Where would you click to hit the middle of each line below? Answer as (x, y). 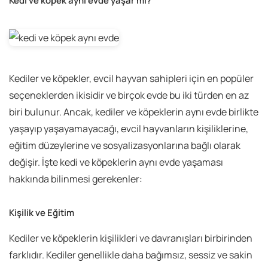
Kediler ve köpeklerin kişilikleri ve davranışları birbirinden (131, 238)
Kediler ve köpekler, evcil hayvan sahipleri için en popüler (131, 79)
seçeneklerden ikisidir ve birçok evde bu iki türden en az (129, 95)
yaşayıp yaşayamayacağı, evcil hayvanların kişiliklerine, (129, 129)
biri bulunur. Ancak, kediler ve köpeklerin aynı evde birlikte (134, 112)
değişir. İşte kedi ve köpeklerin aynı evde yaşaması (116, 162)
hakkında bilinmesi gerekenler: (76, 179)
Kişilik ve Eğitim (42, 213)
